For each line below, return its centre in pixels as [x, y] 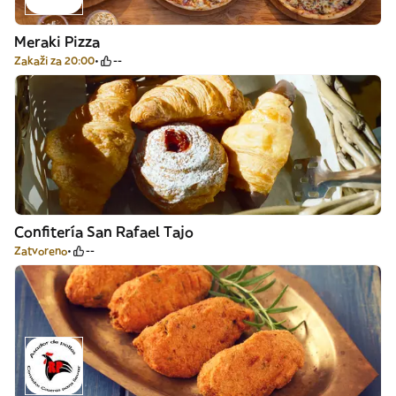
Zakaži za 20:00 [54, 61]
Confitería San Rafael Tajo [104, 232]
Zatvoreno [41, 251]
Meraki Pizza [57, 42]
